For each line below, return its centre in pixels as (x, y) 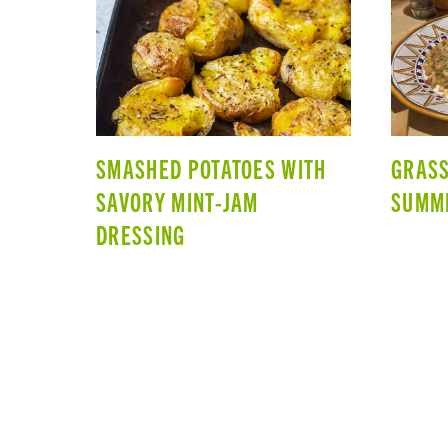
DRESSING (141, 234)
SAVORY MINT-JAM (177, 201)
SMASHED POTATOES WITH (211, 168)
